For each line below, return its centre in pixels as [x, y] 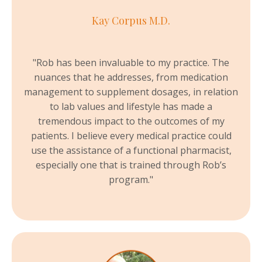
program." [131, 179]
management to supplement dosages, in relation [131, 92]
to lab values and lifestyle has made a [131, 106]
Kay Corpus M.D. [131, 20]
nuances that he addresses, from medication [131, 77]
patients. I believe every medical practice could [131, 135]
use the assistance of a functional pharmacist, [131, 150]
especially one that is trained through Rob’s [131, 165]
